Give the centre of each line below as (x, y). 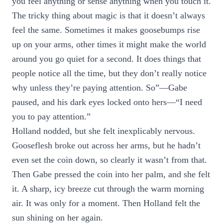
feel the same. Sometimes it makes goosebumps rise (106, 30)
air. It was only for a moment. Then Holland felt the (106, 203)
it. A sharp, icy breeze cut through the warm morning (108, 189)
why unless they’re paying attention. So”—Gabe (100, 88)
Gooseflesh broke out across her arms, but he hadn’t (106, 145)
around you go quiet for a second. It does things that (107, 59)
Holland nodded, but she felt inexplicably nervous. (104, 131)
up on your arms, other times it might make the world (109, 44)
